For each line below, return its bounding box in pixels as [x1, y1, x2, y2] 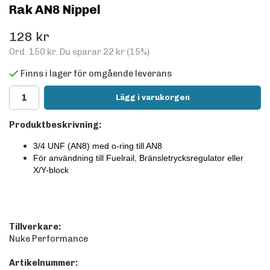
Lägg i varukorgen [115, 93, 190, 102]
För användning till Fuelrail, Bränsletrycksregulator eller [33, 152, 243, 163]
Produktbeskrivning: [9, 119, 101, 131]
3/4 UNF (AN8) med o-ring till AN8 [33, 140, 162, 151]
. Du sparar [55, 46, 103, 57]
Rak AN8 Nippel [9, 2, 101, 17]
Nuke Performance [9, 233, 88, 245]
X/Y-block [33, 165, 69, 175]
